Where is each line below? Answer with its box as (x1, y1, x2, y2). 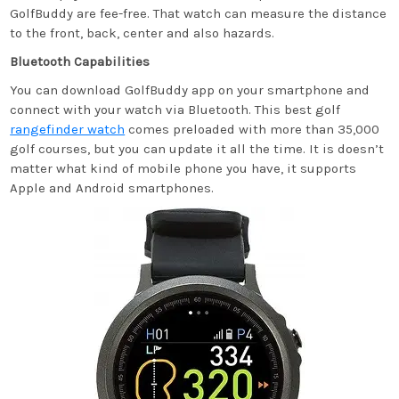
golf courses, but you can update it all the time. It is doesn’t (10, 141, 385, 157)
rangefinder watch (10, 121, 126, 137)
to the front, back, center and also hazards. (10, 25, 275, 41)
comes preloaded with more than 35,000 (125, 121, 380, 137)
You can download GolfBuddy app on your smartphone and (10, 82, 370, 98)
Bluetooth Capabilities (10, 53, 151, 69)
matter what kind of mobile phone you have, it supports (10, 160, 357, 176)
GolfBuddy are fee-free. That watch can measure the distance (10, 5, 387, 21)
